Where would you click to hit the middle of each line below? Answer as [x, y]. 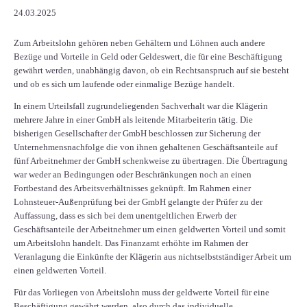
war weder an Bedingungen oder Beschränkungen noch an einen [133, 175]
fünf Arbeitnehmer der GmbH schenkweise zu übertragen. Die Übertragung [151, 161]
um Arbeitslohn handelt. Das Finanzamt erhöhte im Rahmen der [131, 243]
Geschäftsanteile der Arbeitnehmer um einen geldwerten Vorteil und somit [150, 230]
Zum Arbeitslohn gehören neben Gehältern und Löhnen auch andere [139, 43]
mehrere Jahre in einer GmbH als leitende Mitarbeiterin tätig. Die [133, 120]
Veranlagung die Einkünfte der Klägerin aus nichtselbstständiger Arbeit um [152, 257]
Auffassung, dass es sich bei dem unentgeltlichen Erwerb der [125, 216]
